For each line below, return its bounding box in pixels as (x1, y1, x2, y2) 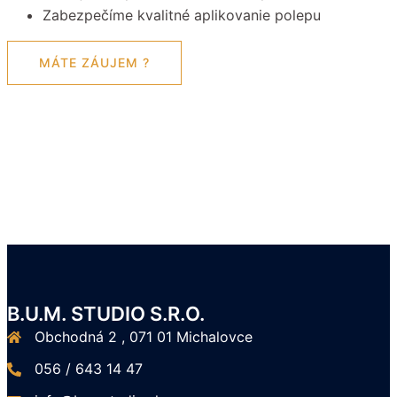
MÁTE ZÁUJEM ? (39, 54, 150, 70)
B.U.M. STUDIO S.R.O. (7, 301, 205, 325)
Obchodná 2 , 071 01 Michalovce (35, 327, 253, 346)
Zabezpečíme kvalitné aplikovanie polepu (43, 5, 321, 24)
